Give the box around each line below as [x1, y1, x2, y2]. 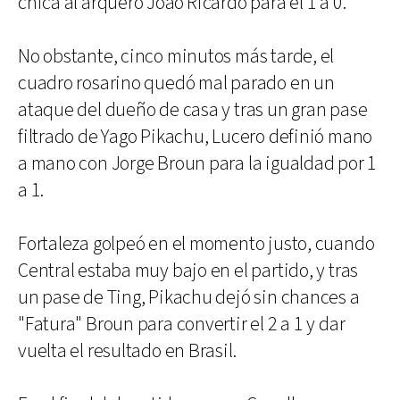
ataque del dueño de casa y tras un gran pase [18, 96, 368, 123]
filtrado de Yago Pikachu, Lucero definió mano [18, 123, 373, 150]
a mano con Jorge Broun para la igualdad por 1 [18, 150, 378, 177]
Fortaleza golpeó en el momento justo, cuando [18, 230, 375, 257]
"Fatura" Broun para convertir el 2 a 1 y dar [18, 311, 346, 337]
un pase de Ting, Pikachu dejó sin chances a [18, 284, 360, 311]
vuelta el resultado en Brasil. [18, 337, 237, 364]
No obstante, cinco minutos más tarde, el [18, 43, 335, 70]
